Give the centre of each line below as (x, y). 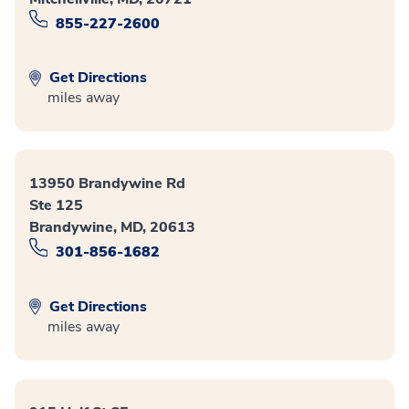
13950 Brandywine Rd (107, 184)
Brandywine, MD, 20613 (112, 228)
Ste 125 (56, 206)
